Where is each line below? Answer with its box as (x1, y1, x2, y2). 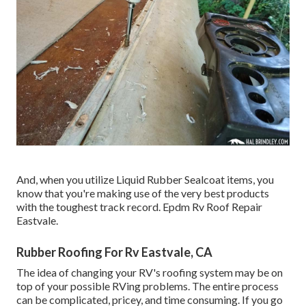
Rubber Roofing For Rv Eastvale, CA (16, 245, 212, 260)
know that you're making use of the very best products (16, 186, 269, 200)
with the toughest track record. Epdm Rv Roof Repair (16, 200, 262, 214)
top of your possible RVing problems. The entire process (16, 279, 279, 293)
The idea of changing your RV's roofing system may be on (16, 266, 283, 279)
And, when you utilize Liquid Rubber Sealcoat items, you (16, 173, 274, 186)
